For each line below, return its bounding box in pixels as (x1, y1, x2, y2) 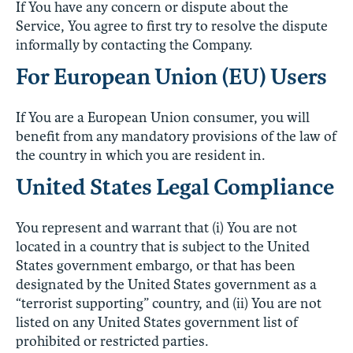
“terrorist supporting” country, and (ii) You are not (16, 294, 321, 312)
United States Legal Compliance (16, 173, 334, 201)
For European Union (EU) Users (16, 62, 327, 91)
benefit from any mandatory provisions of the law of (16, 127, 336, 145)
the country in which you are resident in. (16, 146, 265, 164)
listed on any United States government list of (16, 313, 298, 331)
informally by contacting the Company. (16, 35, 252, 54)
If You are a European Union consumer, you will (16, 108, 310, 126)
